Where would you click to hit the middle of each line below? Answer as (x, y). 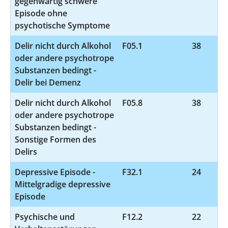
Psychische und (45, 217)
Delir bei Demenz (48, 82)
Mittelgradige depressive (63, 184)
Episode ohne (41, 13)
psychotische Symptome (62, 25)
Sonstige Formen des (55, 139)
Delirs (26, 151)
